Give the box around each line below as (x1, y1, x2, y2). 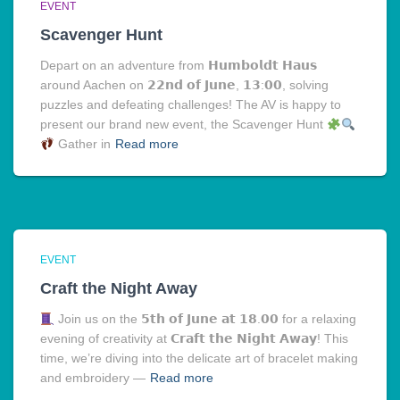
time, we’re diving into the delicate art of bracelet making (40, 351, 358, 366)
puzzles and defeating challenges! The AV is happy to (40, 97, 341, 112)
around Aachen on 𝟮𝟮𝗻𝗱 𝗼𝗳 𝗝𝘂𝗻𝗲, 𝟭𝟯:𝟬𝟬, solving (40, 78, 329, 93)
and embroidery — (40, 371, 146, 386)
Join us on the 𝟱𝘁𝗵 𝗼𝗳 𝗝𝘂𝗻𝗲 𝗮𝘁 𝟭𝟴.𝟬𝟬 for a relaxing (54, 312, 356, 327)
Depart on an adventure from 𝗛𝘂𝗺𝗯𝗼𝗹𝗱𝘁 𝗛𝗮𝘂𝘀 (40, 58, 317, 73)
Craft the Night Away (40, 279, 197, 298)
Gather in (54, 137, 111, 152)
